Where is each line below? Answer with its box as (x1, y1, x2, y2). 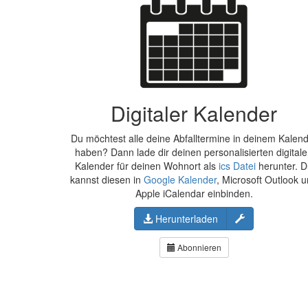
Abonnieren (175, 241, 221, 253)
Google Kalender (144, 173, 217, 186)
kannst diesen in (70, 173, 144, 186)
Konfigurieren (244, 211, 302, 225)
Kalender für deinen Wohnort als (75, 159, 219, 173)
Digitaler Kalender (111, 98, 277, 128)
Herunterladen (153, 212, 218, 225)
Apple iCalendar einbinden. (135, 186, 253, 200)
